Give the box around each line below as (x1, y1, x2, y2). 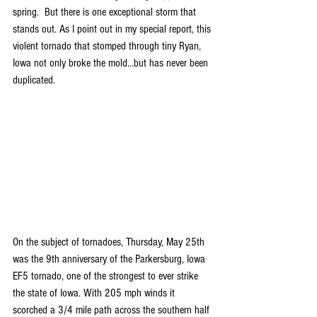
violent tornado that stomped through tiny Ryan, (13, 40, 204, 52)
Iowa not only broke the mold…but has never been (13, 57, 211, 69)
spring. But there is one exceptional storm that (13, 6, 199, 18)
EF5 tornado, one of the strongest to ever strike (13, 269, 201, 282)
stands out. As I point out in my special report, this (13, 23, 214, 35)
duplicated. (13, 74, 55, 86)
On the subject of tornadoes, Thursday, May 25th (13, 235, 207, 248)
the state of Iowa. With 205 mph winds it (13, 286, 178, 299)
